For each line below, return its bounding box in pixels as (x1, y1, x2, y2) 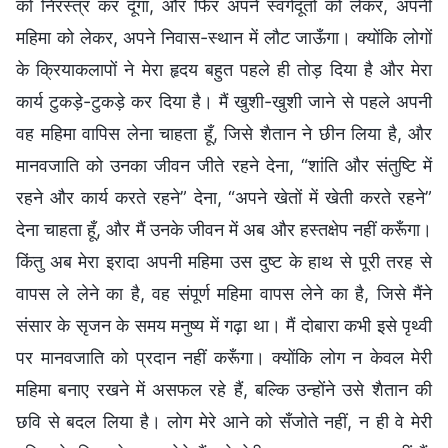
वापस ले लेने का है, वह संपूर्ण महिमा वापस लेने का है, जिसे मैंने (16, 282, 432, 304)
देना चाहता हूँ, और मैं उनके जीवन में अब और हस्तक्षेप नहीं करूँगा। (16, 218, 432, 240)
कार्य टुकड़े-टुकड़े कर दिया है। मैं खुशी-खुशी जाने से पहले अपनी (16, 90, 432, 112)
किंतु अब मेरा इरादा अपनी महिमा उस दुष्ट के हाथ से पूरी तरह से (16, 250, 432, 272)
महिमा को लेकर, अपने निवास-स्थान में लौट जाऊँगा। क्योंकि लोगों (16, 26, 432, 48)
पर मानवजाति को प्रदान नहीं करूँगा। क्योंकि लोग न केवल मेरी (16, 346, 432, 368)
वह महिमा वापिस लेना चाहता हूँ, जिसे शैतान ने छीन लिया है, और (16, 122, 432, 144)
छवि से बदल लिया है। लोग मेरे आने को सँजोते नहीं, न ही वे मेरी (16, 410, 432, 432)
